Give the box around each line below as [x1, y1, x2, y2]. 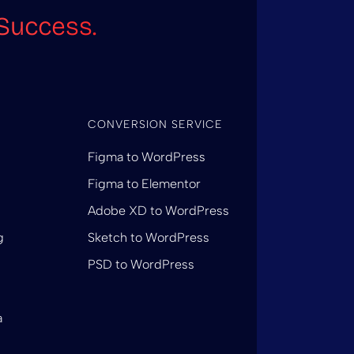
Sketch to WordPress [87, 229, 209, 245]
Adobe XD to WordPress [87, 202, 229, 218]
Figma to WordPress [87, 149, 205, 164]
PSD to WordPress [87, 256, 194, 272]
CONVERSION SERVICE [87, 117, 223, 131]
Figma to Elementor [87, 175, 201, 191]
